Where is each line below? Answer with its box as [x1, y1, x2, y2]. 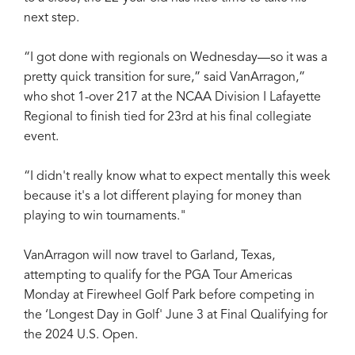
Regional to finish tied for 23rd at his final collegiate [24, 110, 311, 124]
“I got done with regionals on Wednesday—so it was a [24, 51, 327, 64]
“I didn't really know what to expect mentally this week [24, 170, 330, 183]
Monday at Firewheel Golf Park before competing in [24, 288, 315, 302]
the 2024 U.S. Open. [24, 328, 138, 342]
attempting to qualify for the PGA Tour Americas [24, 269, 292, 282]
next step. [24, 11, 79, 25]
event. [24, 130, 59, 143]
